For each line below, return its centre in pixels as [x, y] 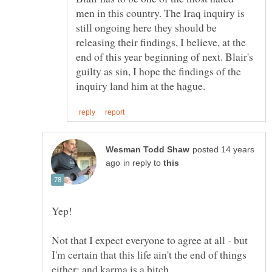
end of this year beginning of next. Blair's [165, 56]
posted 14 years [223, 149]
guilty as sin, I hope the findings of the [158, 71]
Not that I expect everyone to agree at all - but [150, 240]
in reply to [143, 163]
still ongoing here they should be [146, 27]
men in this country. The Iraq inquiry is [160, 12]
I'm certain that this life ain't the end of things [149, 254]
